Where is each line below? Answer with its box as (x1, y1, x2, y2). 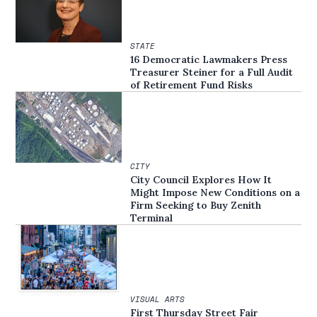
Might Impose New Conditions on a (130, 185, 301, 199)
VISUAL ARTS (130, 293, 185, 305)
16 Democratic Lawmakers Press (130, 53, 288, 67)
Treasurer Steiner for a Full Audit (130, 66, 294, 79)
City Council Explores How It (130, 173, 272, 186)
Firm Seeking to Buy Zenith (130, 198, 262, 212)
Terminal (130, 211, 173, 224)
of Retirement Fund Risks (130, 79, 253, 92)
